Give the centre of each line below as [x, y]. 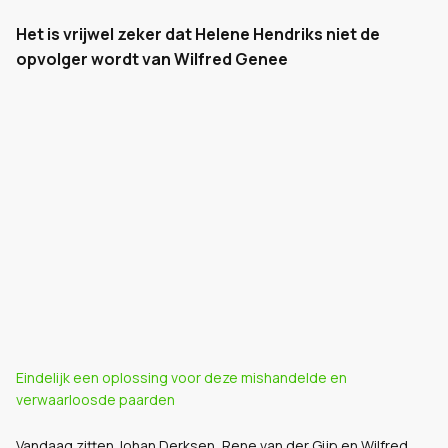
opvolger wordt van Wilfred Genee [152, 59]
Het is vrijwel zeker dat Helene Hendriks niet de [198, 34]
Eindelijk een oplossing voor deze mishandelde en [181, 377]
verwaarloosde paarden [95, 399]
